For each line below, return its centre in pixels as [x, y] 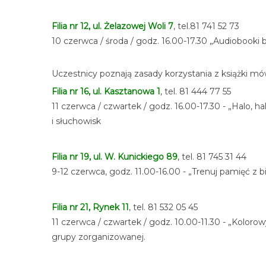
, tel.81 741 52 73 [206, 26]
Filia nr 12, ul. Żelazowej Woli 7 [113, 26]
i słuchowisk [76, 121]
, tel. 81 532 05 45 [163, 207]
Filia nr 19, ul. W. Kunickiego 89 [115, 157]
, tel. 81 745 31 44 [212, 157]
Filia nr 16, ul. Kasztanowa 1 [106, 91]
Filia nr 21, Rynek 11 [90, 207]
